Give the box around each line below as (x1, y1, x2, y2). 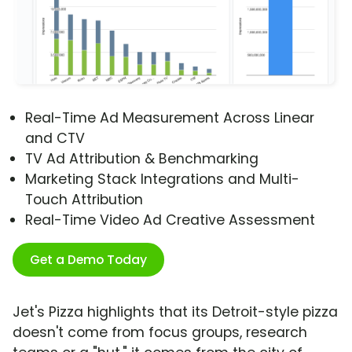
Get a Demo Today (30, 251, 147, 269)
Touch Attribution (25, 190, 143, 210)
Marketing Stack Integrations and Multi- (25, 170, 299, 189)
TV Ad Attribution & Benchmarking (25, 149, 258, 169)
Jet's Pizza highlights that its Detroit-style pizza (13, 302, 338, 322)
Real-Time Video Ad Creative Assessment (25, 211, 315, 230)
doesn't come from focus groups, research (13, 323, 307, 343)
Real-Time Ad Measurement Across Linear (25, 108, 314, 128)
